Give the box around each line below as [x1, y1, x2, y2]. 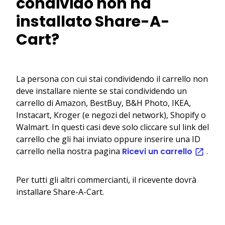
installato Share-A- [16, 11, 170, 32]
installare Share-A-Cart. [16, 186, 104, 197]
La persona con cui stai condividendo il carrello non [16, 73, 208, 84]
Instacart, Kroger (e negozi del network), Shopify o [16, 109, 206, 121]
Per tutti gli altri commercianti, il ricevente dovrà [16, 174, 196, 185]
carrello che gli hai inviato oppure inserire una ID [16, 133, 200, 145]
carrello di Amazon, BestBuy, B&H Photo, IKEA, [16, 97, 191, 108]
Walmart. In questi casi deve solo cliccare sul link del [16, 121, 209, 133]
